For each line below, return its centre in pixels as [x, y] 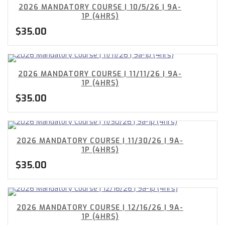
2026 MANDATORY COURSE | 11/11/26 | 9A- [100, 74]
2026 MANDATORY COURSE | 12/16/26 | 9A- [100, 208]
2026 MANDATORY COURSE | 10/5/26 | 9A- [100, 7]
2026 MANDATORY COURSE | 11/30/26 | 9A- [100, 141]
